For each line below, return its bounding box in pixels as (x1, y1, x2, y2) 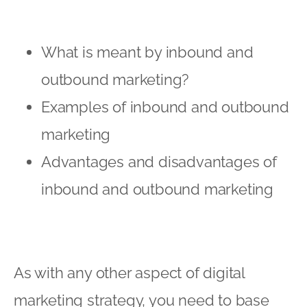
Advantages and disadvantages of (41, 152, 277, 171)
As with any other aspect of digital (14, 263, 245, 282)
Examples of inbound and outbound (41, 97, 289, 116)
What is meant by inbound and (41, 42, 254, 61)
